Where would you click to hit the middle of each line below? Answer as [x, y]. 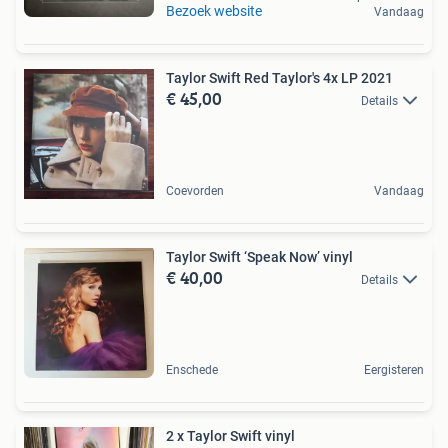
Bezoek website [214, 11]
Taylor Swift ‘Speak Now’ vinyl [259, 257]
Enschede [192, 370]
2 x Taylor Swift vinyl [230, 436]
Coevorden [195, 191]
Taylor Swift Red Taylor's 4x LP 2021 [279, 78]
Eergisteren [394, 370]
